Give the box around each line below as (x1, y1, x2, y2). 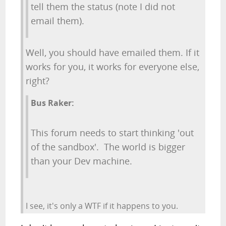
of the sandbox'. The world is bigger (31, 141, 186, 153)
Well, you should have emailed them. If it (26, 46, 200, 59)
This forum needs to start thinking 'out (31, 127, 194, 139)
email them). (31, 15, 85, 27)
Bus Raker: (31, 97, 75, 108)
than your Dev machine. (31, 155, 133, 167)
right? (26, 75, 50, 87)
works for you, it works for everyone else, (26, 61, 200, 73)
